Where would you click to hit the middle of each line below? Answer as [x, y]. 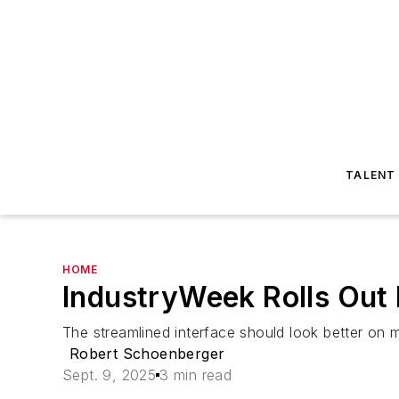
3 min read [196, 375]
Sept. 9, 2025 [110, 375]
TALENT [371, 175]
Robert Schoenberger [147, 354]
